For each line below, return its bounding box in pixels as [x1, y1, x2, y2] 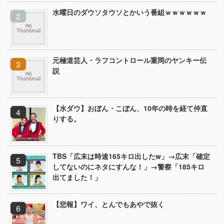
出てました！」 [52, 172, 101, 182]
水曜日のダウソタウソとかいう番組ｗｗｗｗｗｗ [52, 7, 206, 17]
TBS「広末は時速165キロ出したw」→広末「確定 [52, 151, 210, 161]
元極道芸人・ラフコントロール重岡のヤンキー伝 [52, 55, 206, 65]
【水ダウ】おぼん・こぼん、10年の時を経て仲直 [52, 103, 207, 113]
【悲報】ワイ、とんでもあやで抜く [52, 199, 164, 209]
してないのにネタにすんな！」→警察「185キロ [52, 161, 204, 171]
